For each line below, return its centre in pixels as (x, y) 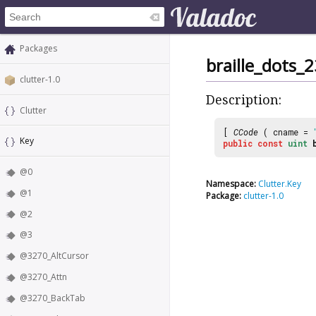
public (238, 143)
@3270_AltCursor (54, 256)
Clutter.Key (280, 183)
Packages (38, 48)
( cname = (286, 132)
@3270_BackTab (53, 298)
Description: (244, 100)
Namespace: (231, 183)
